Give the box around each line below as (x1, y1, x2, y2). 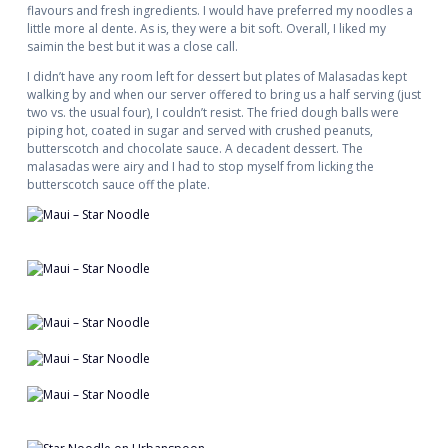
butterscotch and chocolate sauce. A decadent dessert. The (26, 140, 363, 158)
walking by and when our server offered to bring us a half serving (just (26, 86, 421, 104)
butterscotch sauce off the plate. (26, 176, 210, 194)
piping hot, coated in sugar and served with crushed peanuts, (26, 122, 373, 140)
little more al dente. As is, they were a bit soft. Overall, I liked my (26, 20, 386, 38)
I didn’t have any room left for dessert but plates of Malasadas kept (26, 68, 407, 86)
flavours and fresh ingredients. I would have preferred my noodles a (26, 2, 413, 20)
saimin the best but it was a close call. (26, 38, 238, 56)
